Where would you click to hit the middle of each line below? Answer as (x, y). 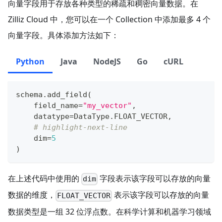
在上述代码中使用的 (45, 178)
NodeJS (107, 61)
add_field (67, 94)
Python (30, 61)
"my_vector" (107, 105)
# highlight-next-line (81, 127)
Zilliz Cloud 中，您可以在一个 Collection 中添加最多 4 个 (109, 19)
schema (29, 94)
